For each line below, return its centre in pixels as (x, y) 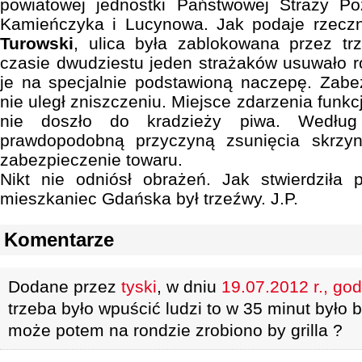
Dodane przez (65, 286)
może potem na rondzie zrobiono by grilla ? (175, 330)
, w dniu (189, 286)
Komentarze (59, 240)
